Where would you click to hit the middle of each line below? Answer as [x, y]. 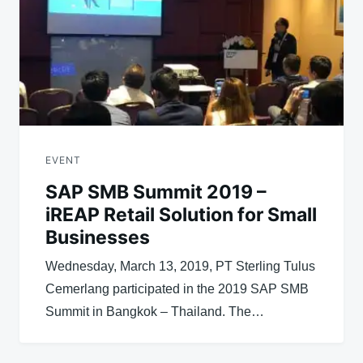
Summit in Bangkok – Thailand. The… [155, 312]
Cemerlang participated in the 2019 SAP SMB [177, 289]
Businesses [98, 237]
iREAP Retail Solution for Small [181, 215]
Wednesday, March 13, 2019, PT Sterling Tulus [180, 266]
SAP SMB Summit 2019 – [156, 192]
